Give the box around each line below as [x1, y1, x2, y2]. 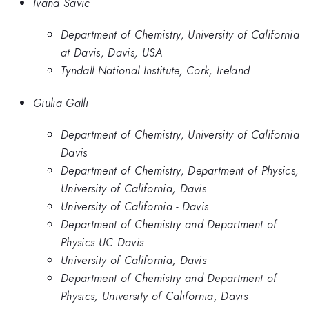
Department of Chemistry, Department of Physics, [61, 161, 299, 179]
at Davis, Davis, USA [61, 44, 163, 61]
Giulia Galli [33, 94, 88, 111]
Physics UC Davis [61, 233, 144, 250]
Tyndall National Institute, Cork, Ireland [61, 62, 250, 79]
